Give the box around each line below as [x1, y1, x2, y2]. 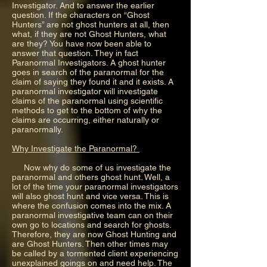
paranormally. [12, 124, 66, 134]
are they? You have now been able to [12, 38, 151, 48]
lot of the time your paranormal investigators [12, 181, 178, 191]
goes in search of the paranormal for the [12, 67, 164, 77]
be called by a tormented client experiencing [12, 248, 178, 258]
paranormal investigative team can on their [12, 210, 173, 220]
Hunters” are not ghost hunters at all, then [12, 19, 169, 29]
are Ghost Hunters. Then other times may [12, 238, 168, 249]
